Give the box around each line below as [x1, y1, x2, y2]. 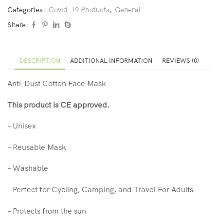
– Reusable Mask [7, 142, 66, 152]
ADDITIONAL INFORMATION [70, 56, 152, 65]
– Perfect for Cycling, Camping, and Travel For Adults [7, 184, 195, 194]
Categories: [7, 5, 47, 15]
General [115, 5, 141, 15]
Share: [7, 20, 28, 30]
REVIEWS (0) [162, 56, 199, 65]
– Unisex [7, 121, 36, 131]
